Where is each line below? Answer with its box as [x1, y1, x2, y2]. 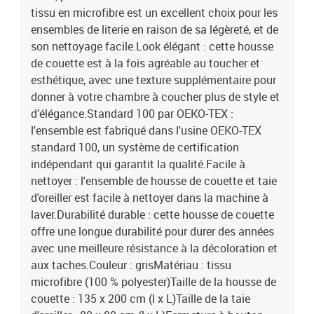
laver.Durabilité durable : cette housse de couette [31, 207, 274, 222]
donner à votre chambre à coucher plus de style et [31, 89, 280, 104]
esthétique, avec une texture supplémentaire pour [31, 72, 276, 88]
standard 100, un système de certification [31, 139, 239, 155]
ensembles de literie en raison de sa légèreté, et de [31, 22, 278, 37]
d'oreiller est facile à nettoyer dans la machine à [31, 190, 268, 205]
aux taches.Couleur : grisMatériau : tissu [31, 257, 231, 273]
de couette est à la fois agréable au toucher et [31, 55, 260, 71]
